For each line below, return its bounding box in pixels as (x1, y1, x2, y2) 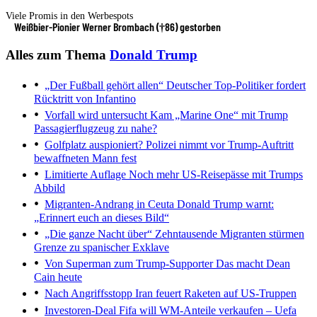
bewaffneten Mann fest (34, 152, 137, 165)
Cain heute (34, 271, 82, 284)
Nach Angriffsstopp (45, 287, 132, 300)
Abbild (34, 182, 65, 195)
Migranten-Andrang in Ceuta (45, 198, 174, 211)
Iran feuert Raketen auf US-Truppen (132, 287, 296, 300)
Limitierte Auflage (45, 168, 126, 181)
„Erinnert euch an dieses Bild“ (34, 212, 169, 224)
